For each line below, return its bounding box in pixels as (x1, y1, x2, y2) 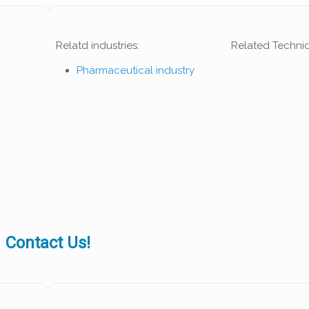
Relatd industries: (56, 39, 140, 52)
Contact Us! (5, 232, 90, 252)
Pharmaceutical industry (77, 63, 195, 77)
